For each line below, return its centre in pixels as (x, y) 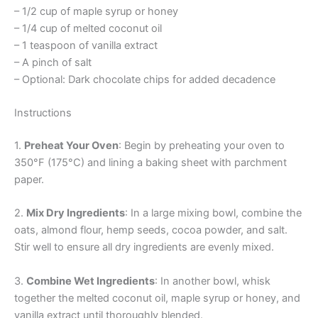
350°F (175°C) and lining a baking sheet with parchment (150, 162)
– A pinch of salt (53, 62)
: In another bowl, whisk (213, 281)
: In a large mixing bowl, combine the (213, 213)
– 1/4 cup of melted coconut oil (88, 28)
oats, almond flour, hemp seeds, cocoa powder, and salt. (151, 230)
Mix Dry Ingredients (76, 213)
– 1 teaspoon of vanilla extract (86, 45)
